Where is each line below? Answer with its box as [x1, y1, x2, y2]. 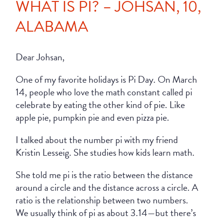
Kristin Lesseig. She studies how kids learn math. [16, 145, 195, 160]
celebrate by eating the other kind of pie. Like [16, 97, 185, 112]
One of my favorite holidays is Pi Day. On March [16, 72, 197, 87]
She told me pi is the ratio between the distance [16, 167, 193, 182]
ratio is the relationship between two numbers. [16, 192, 188, 207]
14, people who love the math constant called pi [16, 84, 192, 99]
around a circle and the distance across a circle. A [16, 180, 198, 195]
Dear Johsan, [16, 49, 65, 64]
